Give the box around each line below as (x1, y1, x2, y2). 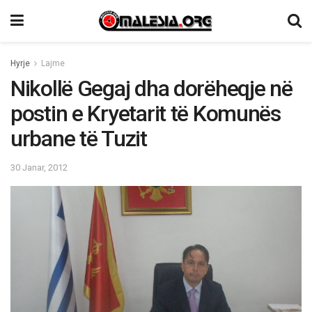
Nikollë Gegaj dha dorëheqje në (10, 75, 292, 102)
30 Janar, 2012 (10, 162, 68, 173)
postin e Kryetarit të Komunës (10, 100, 281, 127)
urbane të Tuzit (10, 125, 147, 152)
